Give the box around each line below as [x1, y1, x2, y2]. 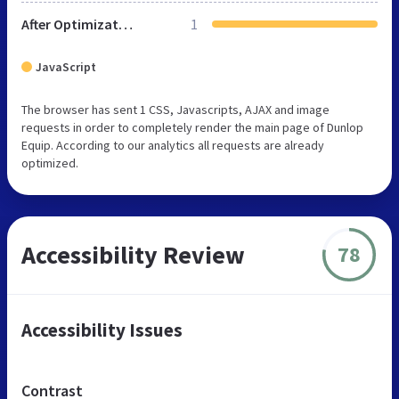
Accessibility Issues [21, 317, 183, 342]
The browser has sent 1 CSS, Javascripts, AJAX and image [21, 101, 330, 118]
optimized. [21, 154, 78, 171]
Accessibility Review [21, 238, 245, 271]
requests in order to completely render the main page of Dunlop [21, 118, 363, 135]
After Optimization [118, 14, 133, 33]
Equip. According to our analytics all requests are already [21, 136, 324, 153]
